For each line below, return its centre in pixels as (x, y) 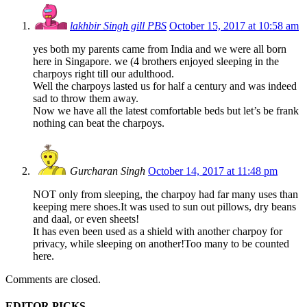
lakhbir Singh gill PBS (118, 26)
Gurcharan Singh (108, 171)
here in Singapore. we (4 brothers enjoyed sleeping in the (156, 62)
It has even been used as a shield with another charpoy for (158, 232)
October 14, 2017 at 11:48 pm (213, 171)
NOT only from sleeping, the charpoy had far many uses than (165, 195)
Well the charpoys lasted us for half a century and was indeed (165, 86)
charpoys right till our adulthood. (103, 74)
